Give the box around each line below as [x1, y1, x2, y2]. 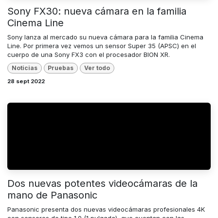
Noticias [11, 64, 37, 72]
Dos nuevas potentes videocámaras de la [7, 178, 198, 190]
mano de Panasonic [7, 189, 97, 201]
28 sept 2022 [7, 78, 45, 85]
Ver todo [84, 64, 110, 72]
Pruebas [48, 64, 74, 72]
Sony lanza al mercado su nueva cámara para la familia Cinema [7, 33, 203, 41]
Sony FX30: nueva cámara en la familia [7, 5, 186, 17]
